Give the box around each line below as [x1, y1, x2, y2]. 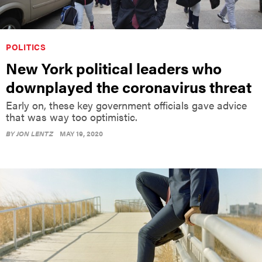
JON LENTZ [16, 128, 53, 139]
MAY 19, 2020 [60, 128, 103, 139]
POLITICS [6, 41, 46, 53]
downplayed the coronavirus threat [6, 76, 251, 98]
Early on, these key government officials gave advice [6, 98, 247, 113]
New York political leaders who [6, 57, 222, 80]
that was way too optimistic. [6, 109, 137, 125]
